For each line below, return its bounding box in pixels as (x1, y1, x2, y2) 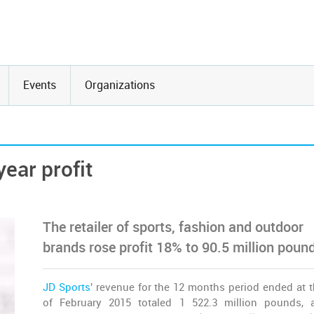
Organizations (85, 78, 155, 92)
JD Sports (43, 281, 90, 294)
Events (23, 78, 56, 92)
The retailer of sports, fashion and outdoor (43, 219, 303, 235)
